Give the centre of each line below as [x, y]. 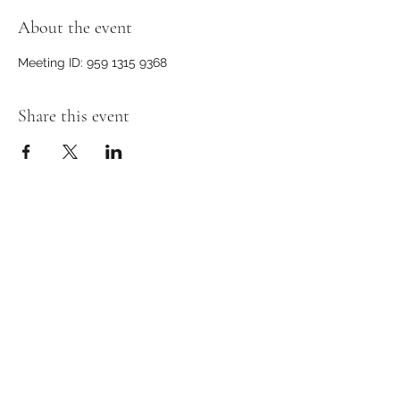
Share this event [74, 116]
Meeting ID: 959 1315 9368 [92, 62]
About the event [75, 28]
